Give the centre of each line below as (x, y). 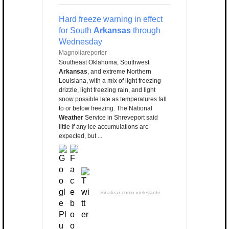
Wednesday (81, 42)
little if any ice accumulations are (104, 127)
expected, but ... (81, 136)
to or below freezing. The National (106, 109)
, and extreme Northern (119, 72)
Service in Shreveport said (121, 118)
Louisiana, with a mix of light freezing (110, 81)
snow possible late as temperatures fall (113, 99)
